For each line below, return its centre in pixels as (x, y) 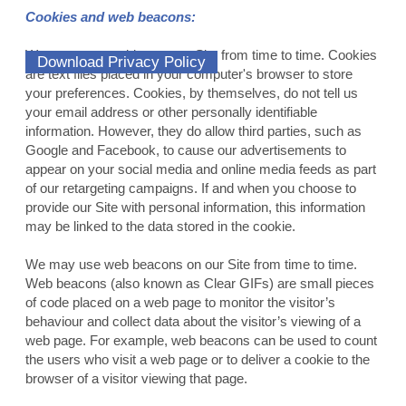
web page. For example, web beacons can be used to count (201, 341)
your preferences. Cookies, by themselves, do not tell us (191, 93)
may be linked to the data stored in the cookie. (160, 227)
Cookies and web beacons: (110, 17)
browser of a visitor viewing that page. (136, 379)
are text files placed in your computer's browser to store (188, 74)
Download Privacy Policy (121, 62)
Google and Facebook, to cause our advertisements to (185, 150)
